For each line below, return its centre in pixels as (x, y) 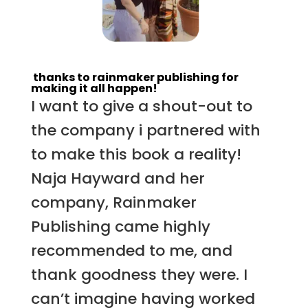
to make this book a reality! (136, 155)
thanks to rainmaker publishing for (134, 78)
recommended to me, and (131, 251)
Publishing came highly (120, 227)
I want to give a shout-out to (141, 107)
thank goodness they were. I (139, 275)
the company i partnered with (145, 131)
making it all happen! (94, 89)
